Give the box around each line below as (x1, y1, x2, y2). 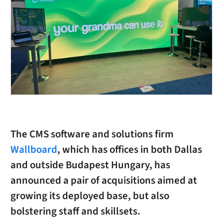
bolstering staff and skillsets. (10, 204, 140, 219)
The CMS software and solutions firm (10, 127, 174, 142)
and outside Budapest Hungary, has (10, 158, 170, 173)
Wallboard (10, 142, 57, 157)
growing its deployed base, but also (10, 189, 169, 204)
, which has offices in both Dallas (57, 142, 202, 157)
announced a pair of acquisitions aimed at (10, 173, 197, 188)
